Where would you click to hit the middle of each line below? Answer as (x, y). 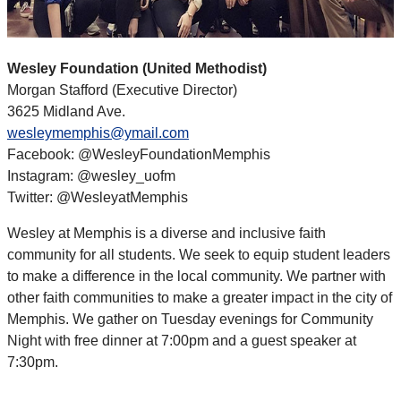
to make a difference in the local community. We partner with (196, 277)
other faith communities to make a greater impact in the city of (200, 298)
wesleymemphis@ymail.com (98, 133)
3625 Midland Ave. (66, 112)
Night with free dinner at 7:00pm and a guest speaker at (182, 341)
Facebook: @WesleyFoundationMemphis (139, 155)
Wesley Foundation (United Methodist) (137, 69)
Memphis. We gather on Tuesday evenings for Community (190, 320)
